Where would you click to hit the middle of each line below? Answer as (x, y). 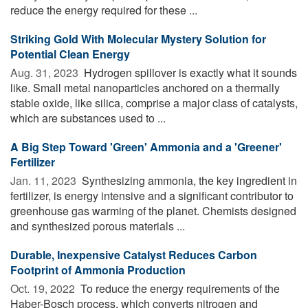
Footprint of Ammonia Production (98, 269)
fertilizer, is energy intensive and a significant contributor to (152, 195)
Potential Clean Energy (70, 54)
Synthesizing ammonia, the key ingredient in (188, 180)
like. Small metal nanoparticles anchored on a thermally (145, 87)
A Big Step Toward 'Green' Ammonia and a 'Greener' (146, 146)
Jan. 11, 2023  (45, 180)
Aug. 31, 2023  (46, 72)
